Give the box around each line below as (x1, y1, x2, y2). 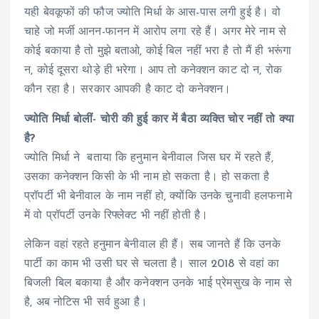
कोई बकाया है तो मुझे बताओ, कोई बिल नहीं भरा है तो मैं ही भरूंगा (24, 46, 291, 58)
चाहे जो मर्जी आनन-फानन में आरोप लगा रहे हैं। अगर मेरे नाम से (24, 26, 286, 38)
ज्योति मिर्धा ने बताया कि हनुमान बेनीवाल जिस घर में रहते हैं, (24, 152, 273, 164)
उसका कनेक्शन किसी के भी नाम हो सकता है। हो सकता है (24, 171, 270, 183)
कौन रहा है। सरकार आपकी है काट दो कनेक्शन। (24, 84, 231, 96)
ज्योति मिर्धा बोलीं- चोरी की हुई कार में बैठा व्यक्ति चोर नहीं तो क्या (24, 113, 294, 125)
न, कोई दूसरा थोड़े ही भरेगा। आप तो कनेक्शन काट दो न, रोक (24, 65, 282, 77)
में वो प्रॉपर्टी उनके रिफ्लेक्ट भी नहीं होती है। (24, 209, 209, 221)
